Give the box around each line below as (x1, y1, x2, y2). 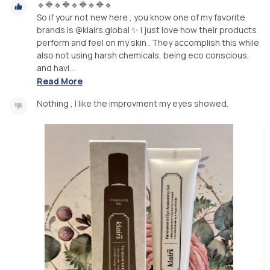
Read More (37, 75, 83, 87)
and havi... (37, 61, 75, 74)
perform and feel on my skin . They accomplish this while (37, 36, 259, 48)
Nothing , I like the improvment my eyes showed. (37, 98, 228, 110)
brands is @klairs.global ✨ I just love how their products (37, 24, 257, 36)
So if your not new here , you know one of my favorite (37, 11, 245, 23)
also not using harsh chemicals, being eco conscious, (37, 49, 250, 61)
